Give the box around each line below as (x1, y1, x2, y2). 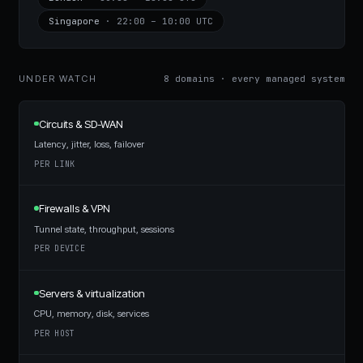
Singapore (49, 15, 100, 27)
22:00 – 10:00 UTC (117, 15, 214, 27)
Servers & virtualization (38, 286, 145, 300)
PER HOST (34, 327, 75, 339)
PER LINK (34, 158, 75, 169)
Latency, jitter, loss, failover (34, 139, 145, 150)
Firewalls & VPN (38, 202, 110, 215)
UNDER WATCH (18, 73, 97, 84)
